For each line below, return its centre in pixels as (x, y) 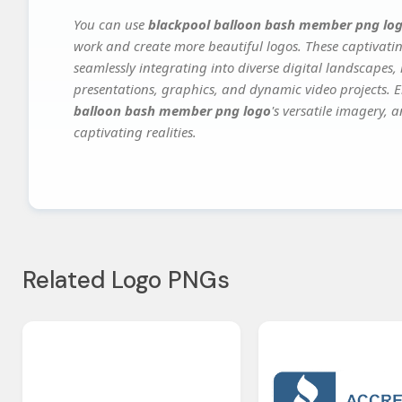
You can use (111, 25)
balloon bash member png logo (172, 111)
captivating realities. (135, 132)
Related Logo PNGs (126, 280)
